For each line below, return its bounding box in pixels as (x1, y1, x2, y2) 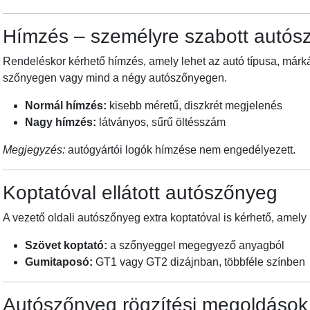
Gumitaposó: (25, 256, 93, 268)
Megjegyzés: (3, 144, 65, 156)
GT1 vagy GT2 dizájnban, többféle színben (93, 256, 305, 268)
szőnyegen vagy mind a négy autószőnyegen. (3, 72, 227, 84)
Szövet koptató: (25, 239, 107, 252)
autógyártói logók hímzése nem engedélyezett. (65, 144, 295, 156)
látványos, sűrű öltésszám (96, 116, 226, 129)
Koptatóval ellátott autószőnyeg (3, 182, 277, 204)
